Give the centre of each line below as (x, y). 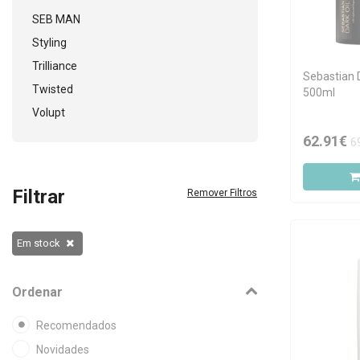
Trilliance (55, 66)
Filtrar (39, 197)
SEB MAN (56, 19)
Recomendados (76, 325)
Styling (49, 43)
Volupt (49, 112)
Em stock (39, 243)
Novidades (63, 350)
